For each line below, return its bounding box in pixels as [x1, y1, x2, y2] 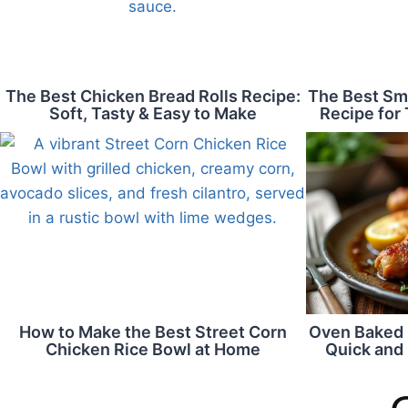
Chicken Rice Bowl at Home [45, 340, 260, 359]
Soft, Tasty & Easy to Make [48, 104, 257, 123]
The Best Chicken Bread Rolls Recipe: [5, 87, 301, 106]
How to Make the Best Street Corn [18, 322, 287, 342]
